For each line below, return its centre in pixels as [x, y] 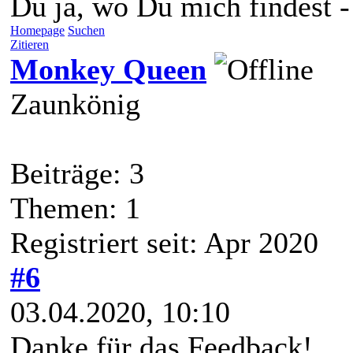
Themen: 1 [75, 208]
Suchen [86, 30]
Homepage [37, 30]
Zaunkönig [75, 104]
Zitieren [30, 44]
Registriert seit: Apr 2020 [164, 242]
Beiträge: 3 [77, 173]
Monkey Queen [108, 69]
